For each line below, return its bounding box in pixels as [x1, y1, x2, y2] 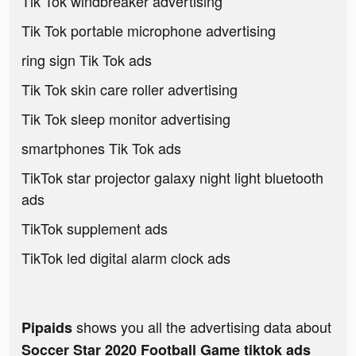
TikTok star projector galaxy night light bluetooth [21, 167, 323, 188]
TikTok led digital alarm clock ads [21, 247, 230, 269]
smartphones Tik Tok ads [21, 137, 181, 159]
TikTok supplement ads [21, 218, 168, 239]
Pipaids [21, 317, 72, 339]
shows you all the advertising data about [72, 316, 331, 338]
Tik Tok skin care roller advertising [21, 79, 238, 100]
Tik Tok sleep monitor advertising [21, 108, 230, 130]
